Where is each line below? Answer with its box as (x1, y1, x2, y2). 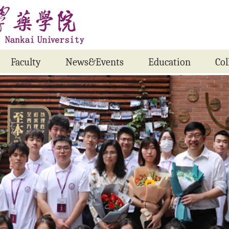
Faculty (11, 56, 41, 68)
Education (148, 56, 191, 68)
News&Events (65, 56, 124, 68)
